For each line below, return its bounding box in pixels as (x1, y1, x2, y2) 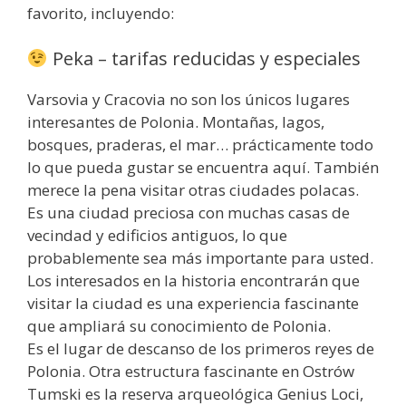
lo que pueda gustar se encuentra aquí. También (27, 156, 379, 178)
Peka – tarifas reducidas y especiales (47, 45, 361, 71)
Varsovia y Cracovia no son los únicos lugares (27, 88, 350, 110)
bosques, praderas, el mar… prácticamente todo (27, 133, 373, 155)
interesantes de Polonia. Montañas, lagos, (27, 111, 324, 132)
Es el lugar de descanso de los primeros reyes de (27, 337, 374, 359)
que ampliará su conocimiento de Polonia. (27, 314, 331, 336)
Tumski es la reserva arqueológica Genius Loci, (27, 382, 363, 404)
